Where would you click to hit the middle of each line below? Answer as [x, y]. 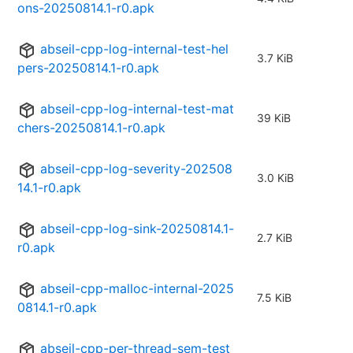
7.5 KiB [274, 298]
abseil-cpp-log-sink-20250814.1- [137, 229]
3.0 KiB [275, 178]
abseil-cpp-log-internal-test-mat [137, 109]
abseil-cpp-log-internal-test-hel [134, 49]
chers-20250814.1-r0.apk [91, 128]
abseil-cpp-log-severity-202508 [136, 169]
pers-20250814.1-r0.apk [88, 68]
